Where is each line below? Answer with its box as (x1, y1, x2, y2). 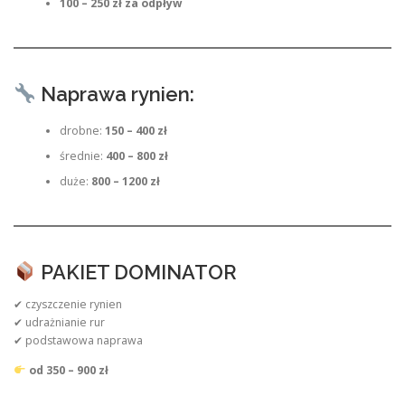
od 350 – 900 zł (28, 363, 108, 378)
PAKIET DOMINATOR (35, 259, 237, 284)
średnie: (59, 148, 106, 165)
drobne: (59, 123, 105, 139)
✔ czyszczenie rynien (14, 296, 122, 312)
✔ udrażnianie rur (14, 314, 105, 330)
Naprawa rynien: (35, 81, 194, 106)
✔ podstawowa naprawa (14, 332, 143, 348)
